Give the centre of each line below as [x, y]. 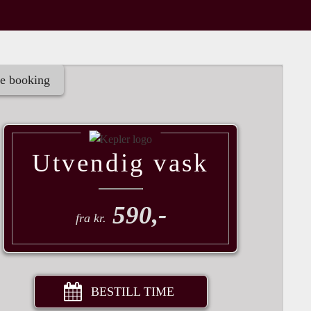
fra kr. [93, 218]
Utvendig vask [120, 163]
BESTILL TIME [132, 292]
